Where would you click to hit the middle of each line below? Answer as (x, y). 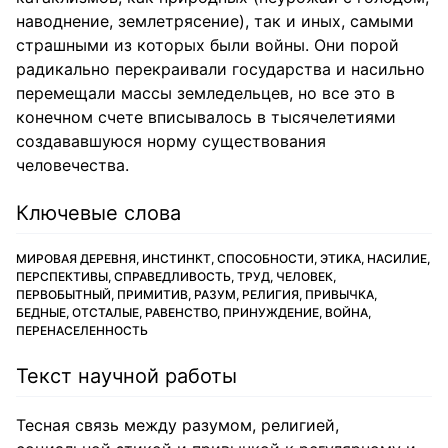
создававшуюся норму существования (171, 141)
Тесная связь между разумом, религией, (177, 425)
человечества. (72, 165)
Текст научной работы (126, 376)
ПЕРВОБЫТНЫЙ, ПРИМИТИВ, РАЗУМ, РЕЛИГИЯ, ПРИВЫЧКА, (196, 294)
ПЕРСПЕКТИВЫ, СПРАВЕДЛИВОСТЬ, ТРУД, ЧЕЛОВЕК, (176, 276)
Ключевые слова (98, 213)
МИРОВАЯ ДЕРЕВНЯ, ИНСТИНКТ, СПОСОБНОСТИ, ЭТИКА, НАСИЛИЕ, (223, 258)
